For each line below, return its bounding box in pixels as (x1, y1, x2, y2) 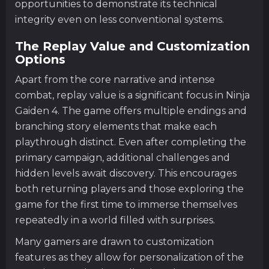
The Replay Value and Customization (15, 38, 250, 53)
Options (15, 52, 65, 67)
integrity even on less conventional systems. (15, 13, 224, 25)
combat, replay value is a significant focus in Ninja (15, 89, 250, 101)
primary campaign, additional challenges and (15, 151, 230, 163)
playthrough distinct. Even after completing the (15, 136, 246, 148)
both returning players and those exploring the (15, 183, 244, 195)
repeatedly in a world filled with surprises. (15, 214, 215, 226)
